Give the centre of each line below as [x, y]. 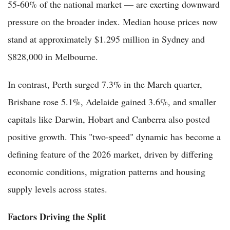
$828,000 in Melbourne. [53, 56]
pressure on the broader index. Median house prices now [113, 21]
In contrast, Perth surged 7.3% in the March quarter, [105, 84]
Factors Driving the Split [57, 216]
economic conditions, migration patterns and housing [107, 171]
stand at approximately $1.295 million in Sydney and [106, 39]
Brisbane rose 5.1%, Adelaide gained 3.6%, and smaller [112, 101]
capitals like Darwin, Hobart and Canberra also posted [109, 119]
